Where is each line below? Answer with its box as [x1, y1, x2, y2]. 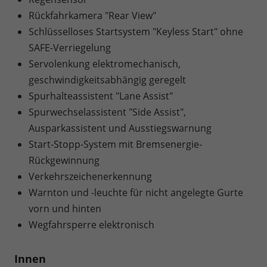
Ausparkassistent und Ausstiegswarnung [29, 122, 212, 135]
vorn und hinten [29, 202, 101, 215]
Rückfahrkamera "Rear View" [29, 9, 156, 22]
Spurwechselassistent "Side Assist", [29, 105, 186, 119]
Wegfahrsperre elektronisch [29, 218, 154, 231]
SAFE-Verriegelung [29, 41, 111, 54]
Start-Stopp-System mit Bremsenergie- [29, 138, 202, 151]
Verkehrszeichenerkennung [29, 170, 152, 183]
